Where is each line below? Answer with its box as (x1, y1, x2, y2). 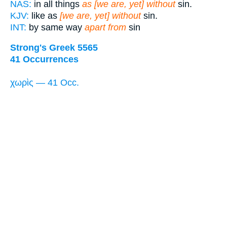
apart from (85, 22, 126, 32)
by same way (26, 22, 85, 32)
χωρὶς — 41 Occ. (10, 78, 79, 88)
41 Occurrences (10, 54, 79, 65)
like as (29, 10, 60, 21)
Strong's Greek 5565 (10, 43, 98, 53)
